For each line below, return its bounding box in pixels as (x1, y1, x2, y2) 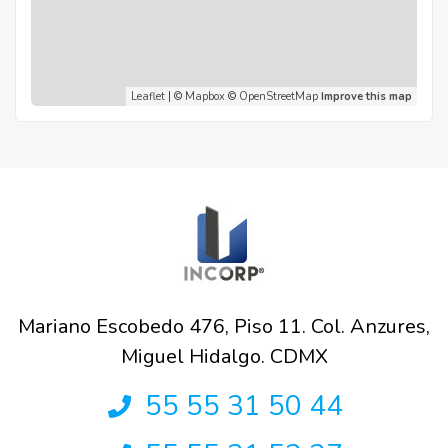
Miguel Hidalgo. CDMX (120, 342, 328, 370)
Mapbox (185, 88, 225, 104)
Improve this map (321, 88, 412, 104)
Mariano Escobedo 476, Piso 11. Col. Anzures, (18, 312, 430, 340)
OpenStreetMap (239, 88, 318, 104)
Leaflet (131, 88, 165, 104)
